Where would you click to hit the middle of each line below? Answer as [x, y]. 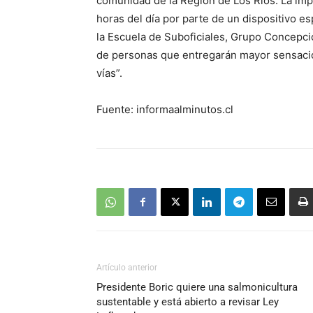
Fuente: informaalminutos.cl [165, 110]
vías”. [109, 73]
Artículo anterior [127, 268]
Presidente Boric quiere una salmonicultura [197, 287]
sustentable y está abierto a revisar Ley [188, 302]
